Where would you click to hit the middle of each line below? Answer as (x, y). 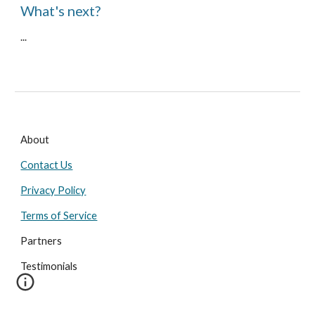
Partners (41, 241)
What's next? (61, 10)
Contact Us (47, 165)
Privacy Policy (53, 190)
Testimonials (49, 266)
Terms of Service (59, 216)
